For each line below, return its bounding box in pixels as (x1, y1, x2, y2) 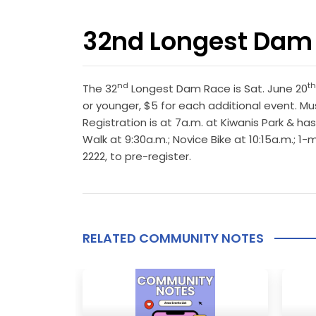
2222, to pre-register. (83, 149, 191, 164)
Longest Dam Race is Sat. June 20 (128, 81, 308, 97)
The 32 (83, 81, 117, 97)
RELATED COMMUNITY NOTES (83, 229, 264, 248)
